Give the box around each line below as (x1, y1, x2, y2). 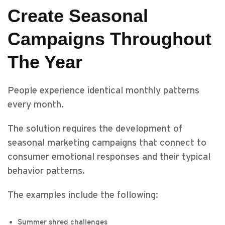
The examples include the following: (8, 190, 158, 200)
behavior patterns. (8, 166, 85, 176)
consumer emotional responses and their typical (8, 152, 210, 162)
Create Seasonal (8, 6, 148, 26)
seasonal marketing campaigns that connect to (8, 138, 206, 148)
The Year (8, 52, 82, 72)
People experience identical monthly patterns (8, 86, 199, 95)
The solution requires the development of (8, 124, 182, 134)
